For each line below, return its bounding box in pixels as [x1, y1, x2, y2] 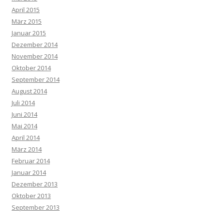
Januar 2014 [12, 168, 46, 177]
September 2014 [12, 75, 60, 84]
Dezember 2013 [12, 179, 58, 188]
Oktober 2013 [12, 191, 51, 200]
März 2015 [12, 16, 42, 26]
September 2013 [12, 202, 60, 212]
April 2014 [12, 133, 40, 142]
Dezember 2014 [12, 40, 58, 49]
